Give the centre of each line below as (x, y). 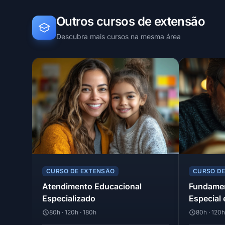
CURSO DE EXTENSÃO (81, 171)
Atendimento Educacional (92, 187)
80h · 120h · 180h (73, 212)
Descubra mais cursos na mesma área (119, 37)
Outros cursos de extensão (131, 22)
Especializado (69, 199)
